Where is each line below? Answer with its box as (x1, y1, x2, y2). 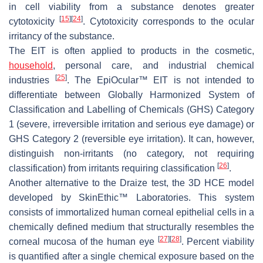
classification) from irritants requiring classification (9, 163, 217, 174)
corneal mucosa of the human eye (9, 237, 158, 247)
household (9, 60, 53, 71)
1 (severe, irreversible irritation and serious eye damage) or (9, 119, 254, 130)
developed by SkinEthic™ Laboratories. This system (9, 193, 254, 203)
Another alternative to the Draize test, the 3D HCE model (9, 178, 254, 188)
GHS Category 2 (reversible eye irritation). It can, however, (9, 134, 254, 144)
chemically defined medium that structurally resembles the (9, 222, 254, 232)
